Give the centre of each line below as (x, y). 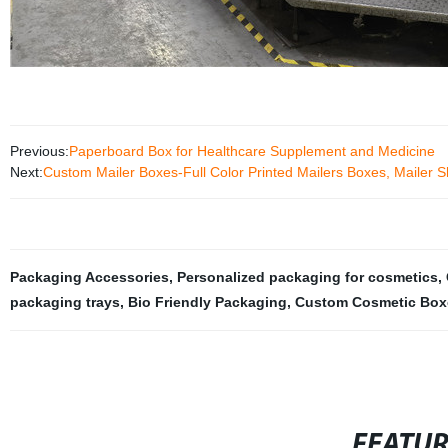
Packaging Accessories (89, 277)
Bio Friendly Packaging (207, 302)
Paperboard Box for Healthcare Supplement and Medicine (251, 151)
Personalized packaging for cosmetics (307, 277)
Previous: (39, 151)
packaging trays (64, 302)
